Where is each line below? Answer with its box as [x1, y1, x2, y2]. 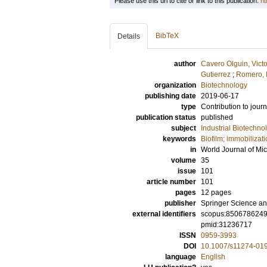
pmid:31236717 [201, 221, 252, 229]
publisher [164, 199, 196, 207]
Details [117, 32, 140, 41]
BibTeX [156, 32, 179, 40]
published [201, 113, 233, 122]
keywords [163, 135, 196, 143]
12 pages [201, 188, 231, 197]
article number [147, 178, 196, 186]
